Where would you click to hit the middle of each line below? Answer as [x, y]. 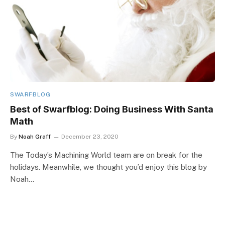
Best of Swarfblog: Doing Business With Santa [112, 109]
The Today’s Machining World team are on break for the [106, 155]
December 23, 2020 [90, 137]
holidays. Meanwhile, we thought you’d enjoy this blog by [108, 167]
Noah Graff [35, 137]
